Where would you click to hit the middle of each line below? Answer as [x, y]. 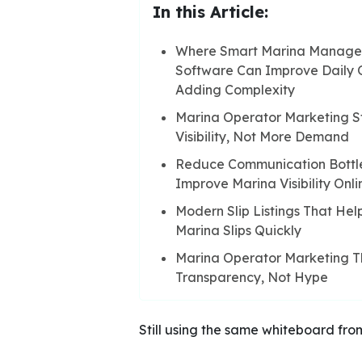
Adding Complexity [235, 89]
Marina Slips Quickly [238, 230]
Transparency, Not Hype [252, 277]
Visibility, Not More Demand [262, 136]
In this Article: [210, 12]
